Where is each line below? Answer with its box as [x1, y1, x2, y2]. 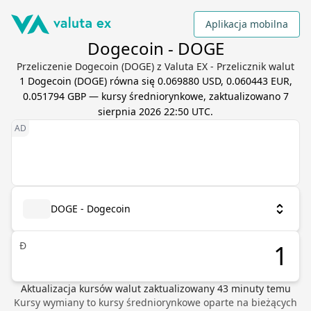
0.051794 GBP [22, 90, 86, 103]
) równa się [103, 74, 158, 87]
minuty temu [228, 282, 291, 295]
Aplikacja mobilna [205, 17, 288, 31]
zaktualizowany [143, 282, 217, 295]
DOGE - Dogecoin [51, 202, 131, 215]
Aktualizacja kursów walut [20, 282, 144, 295]
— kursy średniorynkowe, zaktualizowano [85, 90, 283, 103]
